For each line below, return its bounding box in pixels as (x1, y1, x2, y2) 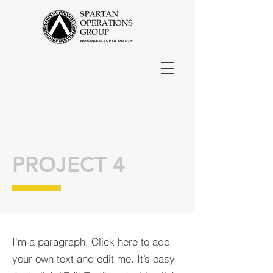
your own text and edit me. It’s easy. (12, 252, 177, 265)
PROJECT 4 (12, 151, 126, 177)
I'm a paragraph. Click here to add (12, 235, 170, 248)
